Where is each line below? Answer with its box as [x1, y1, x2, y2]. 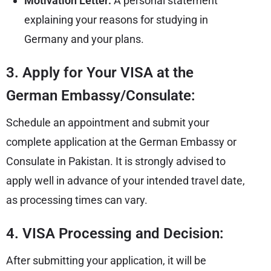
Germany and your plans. [24, 32, 144, 45]
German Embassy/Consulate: [6, 87, 195, 104]
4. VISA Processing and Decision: [6, 224, 224, 242]
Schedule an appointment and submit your [6, 116, 209, 129]
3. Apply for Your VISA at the [6, 64, 194, 81]
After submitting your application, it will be [6, 253, 206, 267]
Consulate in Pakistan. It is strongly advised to [6, 154, 226, 168]
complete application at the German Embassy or [6, 135, 237, 148]
